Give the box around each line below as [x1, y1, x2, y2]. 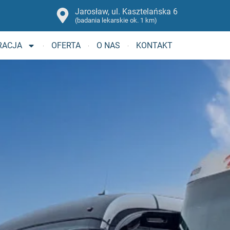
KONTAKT [136, 41, 172, 50]
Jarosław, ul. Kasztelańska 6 [75, 7, 178, 16]
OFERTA [51, 41, 81, 50]
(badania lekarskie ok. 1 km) [75, 16, 157, 24]
